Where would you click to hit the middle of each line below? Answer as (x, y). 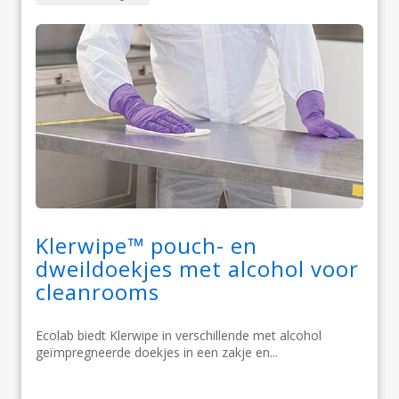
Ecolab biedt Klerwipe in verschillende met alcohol (179, 336)
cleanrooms (98, 292)
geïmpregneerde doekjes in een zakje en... (157, 353)
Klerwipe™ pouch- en (147, 246)
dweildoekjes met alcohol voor (197, 269)
